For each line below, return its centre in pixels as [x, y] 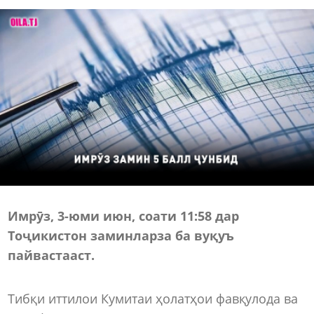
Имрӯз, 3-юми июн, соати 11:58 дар [123, 216]
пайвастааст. [51, 255]
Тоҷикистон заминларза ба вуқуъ [121, 235]
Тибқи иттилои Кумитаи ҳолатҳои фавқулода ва [153, 298]
